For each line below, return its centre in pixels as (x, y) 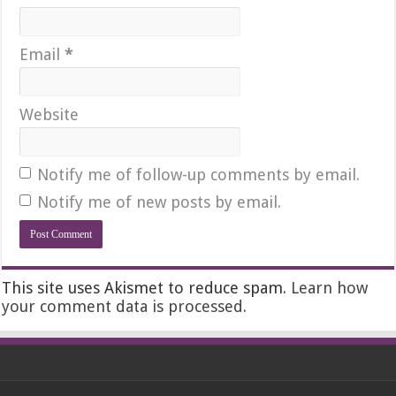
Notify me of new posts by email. (160, 202)
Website (49, 115)
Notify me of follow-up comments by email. (199, 175)
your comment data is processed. (125, 307)
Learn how (330, 288)
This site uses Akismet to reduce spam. (147, 288)
